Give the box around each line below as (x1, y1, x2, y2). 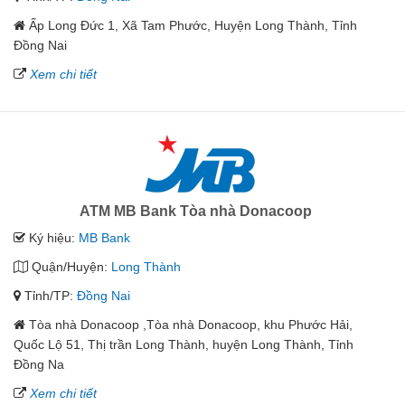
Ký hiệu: (25, 231, 79, 245)
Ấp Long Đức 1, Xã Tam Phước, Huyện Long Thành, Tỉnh (29, 18, 357, 33)
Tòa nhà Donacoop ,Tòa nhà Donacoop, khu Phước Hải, (29, 317, 353, 332)
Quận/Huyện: (28, 259, 111, 274)
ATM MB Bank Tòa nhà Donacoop (80, 203, 312, 219)
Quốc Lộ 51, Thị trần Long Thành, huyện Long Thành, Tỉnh (14, 337, 353, 352)
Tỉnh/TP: (21, 288, 77, 303)
